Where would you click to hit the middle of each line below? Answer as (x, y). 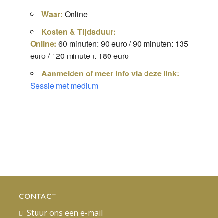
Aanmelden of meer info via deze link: (110, 73)
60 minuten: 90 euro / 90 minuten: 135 (122, 44)
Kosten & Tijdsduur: (78, 31)
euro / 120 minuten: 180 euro (79, 56)
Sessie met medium (64, 85)
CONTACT (37, 196)
